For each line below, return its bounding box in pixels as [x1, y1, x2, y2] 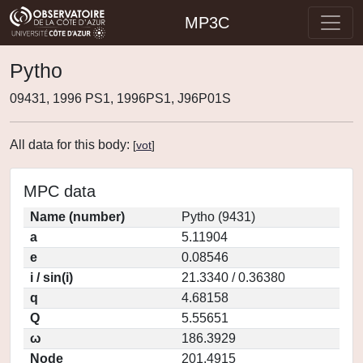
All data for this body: [10, 138, 133, 152]
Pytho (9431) [181, 210, 255, 224]
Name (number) [30, 210, 125, 224]
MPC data [23, 182, 96, 200]
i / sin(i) [30, 271, 73, 284]
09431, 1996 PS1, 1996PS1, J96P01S [10, 92, 231, 105]
